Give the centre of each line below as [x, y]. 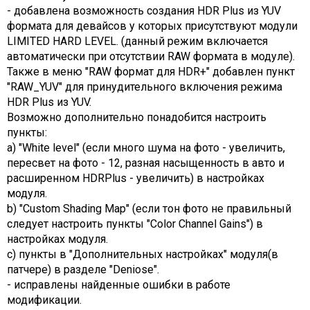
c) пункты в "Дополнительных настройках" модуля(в [143, 254]
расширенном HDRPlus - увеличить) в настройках [136, 178]
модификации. [44, 300]
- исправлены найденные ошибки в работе [119, 284]
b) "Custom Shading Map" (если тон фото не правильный [149, 208]
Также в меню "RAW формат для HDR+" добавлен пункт [151, 71]
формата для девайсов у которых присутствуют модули [152, 26]
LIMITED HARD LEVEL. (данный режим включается [137, 41]
